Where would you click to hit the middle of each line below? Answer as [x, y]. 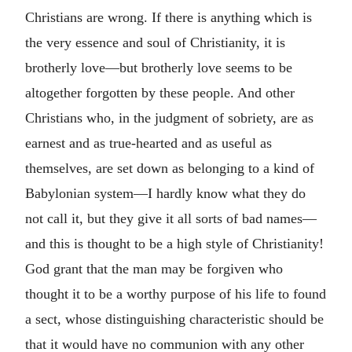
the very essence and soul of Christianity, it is [155, 42]
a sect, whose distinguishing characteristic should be [174, 319]
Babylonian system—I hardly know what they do [165, 193]
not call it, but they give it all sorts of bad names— [171, 218]
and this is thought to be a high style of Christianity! [174, 244]
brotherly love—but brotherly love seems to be [159, 68]
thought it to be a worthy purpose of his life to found [176, 294]
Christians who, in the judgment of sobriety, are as [169, 118]
